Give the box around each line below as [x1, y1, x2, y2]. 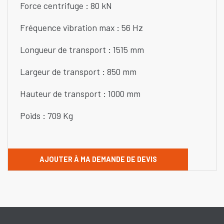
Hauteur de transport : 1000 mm [20, 88, 142, 99]
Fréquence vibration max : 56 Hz [20, 22, 143, 33]
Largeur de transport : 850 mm [20, 66, 138, 77]
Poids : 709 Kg [20, 110, 77, 121]
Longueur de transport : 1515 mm [20, 44, 146, 55]
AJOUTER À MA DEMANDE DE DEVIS [39, 154, 157, 163]
